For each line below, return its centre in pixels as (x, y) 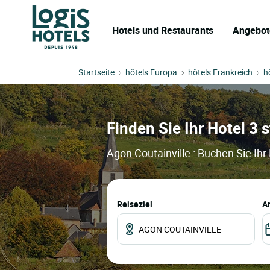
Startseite (96, 72)
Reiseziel (135, 204)
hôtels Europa (151, 72)
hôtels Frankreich (220, 72)
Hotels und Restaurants (163, 30)
